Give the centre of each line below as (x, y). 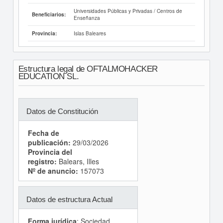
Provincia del (50, 152)
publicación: (49, 143)
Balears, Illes (78, 162)
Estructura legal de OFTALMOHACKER (88, 69)
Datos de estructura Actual (69, 200)
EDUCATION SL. (49, 77)
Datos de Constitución (62, 111)
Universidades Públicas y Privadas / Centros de (128, 11)
